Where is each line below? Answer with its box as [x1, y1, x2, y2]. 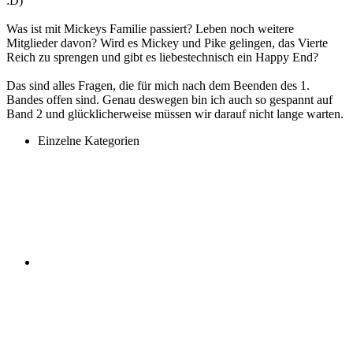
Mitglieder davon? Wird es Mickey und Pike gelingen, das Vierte [6, 35, 328, 50]
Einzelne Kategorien [38, 133, 139, 147]
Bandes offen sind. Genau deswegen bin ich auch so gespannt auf [6, 92, 333, 106]
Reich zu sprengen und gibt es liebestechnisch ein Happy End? [6, 50, 318, 64]
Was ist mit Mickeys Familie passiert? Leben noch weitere [6, 21, 294, 35]
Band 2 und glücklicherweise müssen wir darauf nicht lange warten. [6, 106, 344, 121]
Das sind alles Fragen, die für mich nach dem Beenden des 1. [6, 78, 310, 92]
